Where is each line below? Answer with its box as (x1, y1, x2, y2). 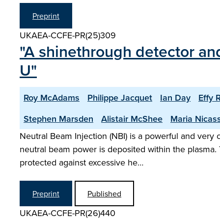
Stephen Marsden (24, 112, 93, 125)
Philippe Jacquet (87, 91, 152, 104)
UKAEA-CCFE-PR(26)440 (20, 207, 115, 219)
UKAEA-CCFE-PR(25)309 (20, 29, 116, 41)
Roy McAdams (24, 91, 80, 104)
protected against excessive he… (20, 156, 143, 168)
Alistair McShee (101, 112, 163, 125)
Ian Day (160, 91, 191, 104)
